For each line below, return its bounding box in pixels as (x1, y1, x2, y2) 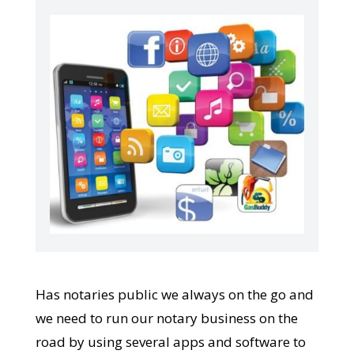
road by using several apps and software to (35, 333, 306, 352)
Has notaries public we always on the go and (35, 285, 314, 304)
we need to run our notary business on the (35, 309, 298, 328)
